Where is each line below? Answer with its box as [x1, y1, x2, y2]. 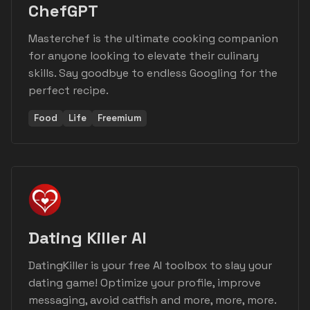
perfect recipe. [28, 83, 109, 98]
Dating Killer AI [28, 227, 147, 249]
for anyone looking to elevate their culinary [28, 48, 259, 64]
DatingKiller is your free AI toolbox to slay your [28, 258, 272, 273]
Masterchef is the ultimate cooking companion [28, 31, 278, 46]
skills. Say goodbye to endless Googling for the [28, 66, 277, 81]
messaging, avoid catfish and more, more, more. [28, 293, 277, 308]
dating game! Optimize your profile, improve [28, 275, 261, 291]
